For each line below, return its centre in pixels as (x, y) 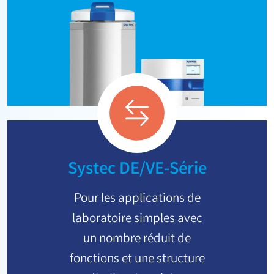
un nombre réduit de (137, 240)
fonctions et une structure (137, 260)
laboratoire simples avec (137, 220)
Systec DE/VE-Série (137, 170)
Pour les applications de (137, 199)
